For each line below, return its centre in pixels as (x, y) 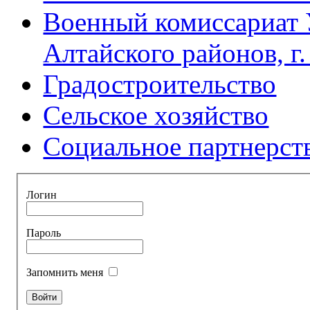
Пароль (44, 233)
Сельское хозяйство (156, 115)
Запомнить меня (66, 273)
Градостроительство (160, 84)
